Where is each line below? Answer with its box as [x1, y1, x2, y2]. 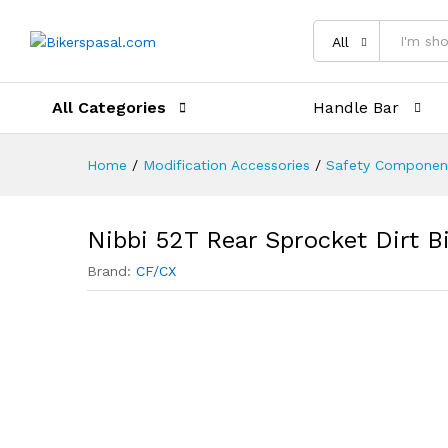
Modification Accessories [143, 157, 310, 173]
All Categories [52, 98, 166, 117]
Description [102, 16, 184, 32]
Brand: [87, 263, 136, 279]
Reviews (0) [208, 16, 292, 32]
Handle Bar [313, 98, 400, 117]
